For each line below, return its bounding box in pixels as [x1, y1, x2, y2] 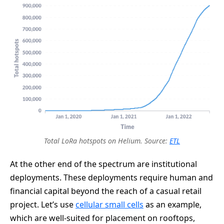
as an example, [143, 198, 201, 210]
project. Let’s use [10, 198, 75, 210]
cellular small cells [75, 198, 143, 210]
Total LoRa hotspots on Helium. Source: [44, 135, 169, 145]
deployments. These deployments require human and [10, 171, 213, 183]
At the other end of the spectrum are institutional [10, 158, 197, 169]
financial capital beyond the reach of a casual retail [10, 185, 201, 196]
